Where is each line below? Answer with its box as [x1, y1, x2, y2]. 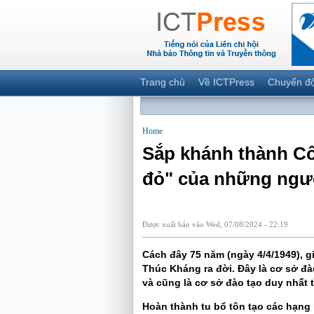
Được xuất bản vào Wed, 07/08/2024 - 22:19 [142, 220, 288, 228]
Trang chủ [139, 76, 185, 88]
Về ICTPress [198, 76, 254, 88]
